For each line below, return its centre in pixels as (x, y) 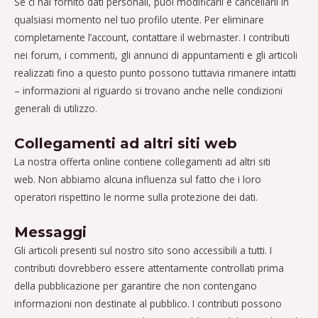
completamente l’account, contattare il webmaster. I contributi (152, 37)
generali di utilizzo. (56, 108)
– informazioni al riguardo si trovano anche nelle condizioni (148, 90)
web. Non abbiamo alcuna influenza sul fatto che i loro (138, 179)
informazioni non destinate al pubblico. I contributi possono (148, 303)
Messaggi (50, 232)
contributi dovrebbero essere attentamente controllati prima (149, 268)
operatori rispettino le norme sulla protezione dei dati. (136, 197)
